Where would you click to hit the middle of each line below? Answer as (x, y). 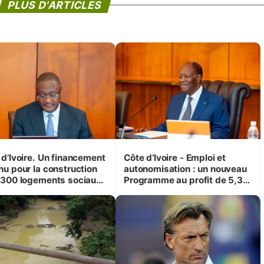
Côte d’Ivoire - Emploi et (175, 158)
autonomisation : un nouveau (185, 169)
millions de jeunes (162, 192)
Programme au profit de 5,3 (183, 180)
